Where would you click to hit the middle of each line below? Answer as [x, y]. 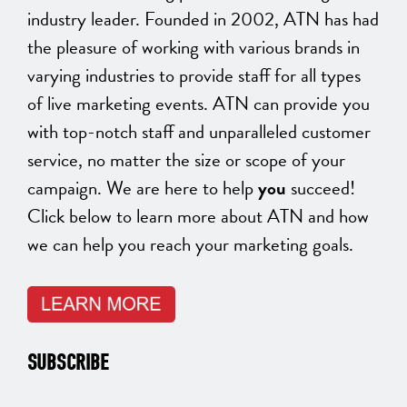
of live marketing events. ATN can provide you [199, 104]
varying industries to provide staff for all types [194, 76]
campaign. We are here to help [143, 189]
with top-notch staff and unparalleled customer [199, 132]
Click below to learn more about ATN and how [198, 217]
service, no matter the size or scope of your [186, 160]
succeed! [321, 189]
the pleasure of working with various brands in [194, 48]
